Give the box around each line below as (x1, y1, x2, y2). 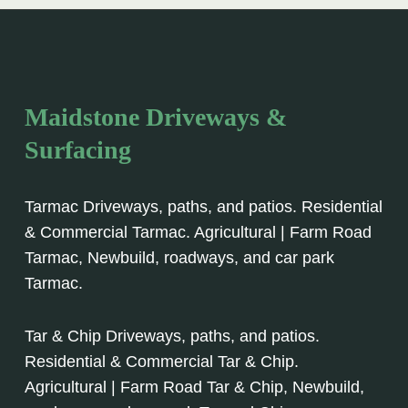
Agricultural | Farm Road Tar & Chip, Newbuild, (25, 378, 364, 397)
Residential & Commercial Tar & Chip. (25, 352, 299, 372)
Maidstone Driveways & (25, 103, 287, 132)
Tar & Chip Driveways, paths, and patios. (25, 327, 320, 346)
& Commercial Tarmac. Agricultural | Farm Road (25, 223, 372, 242)
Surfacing (25, 136, 131, 165)
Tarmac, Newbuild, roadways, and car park (25, 249, 334, 268)
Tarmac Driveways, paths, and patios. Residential (25, 198, 382, 217)
